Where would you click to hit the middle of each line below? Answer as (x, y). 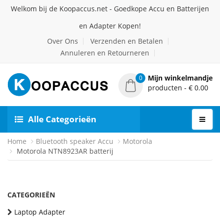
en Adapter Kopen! (110, 26)
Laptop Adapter (40, 212)
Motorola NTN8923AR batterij (64, 151)
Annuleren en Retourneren (105, 53)
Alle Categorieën (62, 119)
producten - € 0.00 (178, 88)
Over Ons (62, 41)
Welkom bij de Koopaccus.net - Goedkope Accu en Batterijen (110, 9)
